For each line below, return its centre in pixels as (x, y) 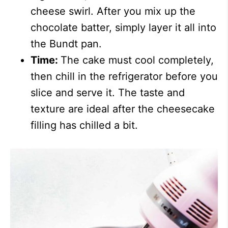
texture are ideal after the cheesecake (123, 109)
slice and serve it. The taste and (108, 93)
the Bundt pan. (66, 44)
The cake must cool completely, (137, 60)
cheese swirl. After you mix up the (113, 11)
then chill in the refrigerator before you (124, 77)
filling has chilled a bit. (84, 125)
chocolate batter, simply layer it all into (123, 28)
